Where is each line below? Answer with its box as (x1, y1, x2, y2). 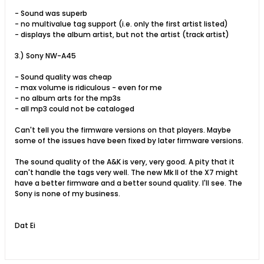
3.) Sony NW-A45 (15, 51, 76, 61)
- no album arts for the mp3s (15, 93, 121, 103)
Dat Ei (15, 220, 35, 230)
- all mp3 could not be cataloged (15, 104, 134, 114)
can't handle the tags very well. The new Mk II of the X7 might (15, 167, 238, 177)
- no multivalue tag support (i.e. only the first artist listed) (15, 19, 228, 29)
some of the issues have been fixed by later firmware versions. (15, 136, 243, 146)
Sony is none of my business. (15, 189, 120, 199)
